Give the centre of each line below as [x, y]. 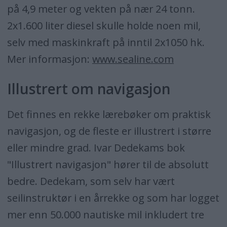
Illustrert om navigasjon [88, 89]
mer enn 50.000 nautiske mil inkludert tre [105, 215]
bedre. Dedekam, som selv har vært [91, 181]
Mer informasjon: [49, 59]
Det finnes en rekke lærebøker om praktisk [109, 115]
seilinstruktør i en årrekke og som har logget [113, 198]
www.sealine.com [133, 59]
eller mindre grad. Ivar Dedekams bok [96, 148]
